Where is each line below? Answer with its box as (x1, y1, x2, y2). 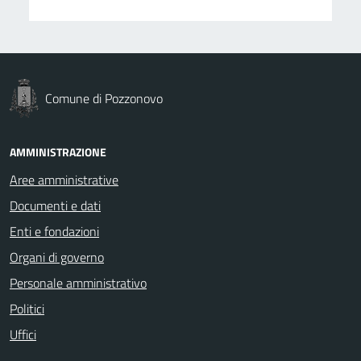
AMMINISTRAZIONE (10, 143, 106, 160)
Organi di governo (10, 247, 104, 267)
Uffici (10, 324, 36, 344)
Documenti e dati (10, 195, 101, 215)
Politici (10, 298, 44, 318)
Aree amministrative (10, 169, 118, 189)
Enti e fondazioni (10, 221, 99, 241)
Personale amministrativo (10, 272, 147, 293)
